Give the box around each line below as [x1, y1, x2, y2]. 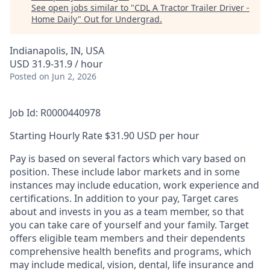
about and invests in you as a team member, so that [10, 205, 244, 218]
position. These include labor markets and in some [10, 165, 240, 178]
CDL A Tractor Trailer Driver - [134, 2, 250, 13]
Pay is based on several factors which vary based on [10, 152, 246, 165]
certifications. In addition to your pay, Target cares [10, 192, 239, 205]
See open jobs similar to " [31, 2, 134, 13]
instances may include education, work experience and [10, 178, 259, 192]
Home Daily [31, 13, 78, 25]
